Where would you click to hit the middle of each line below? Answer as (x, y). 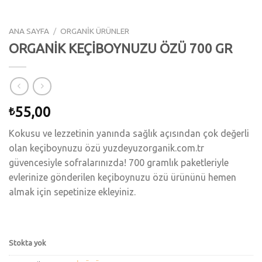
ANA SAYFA (29, 31)
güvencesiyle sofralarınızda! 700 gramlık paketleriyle (119, 162)
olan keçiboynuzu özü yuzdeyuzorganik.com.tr (106, 148)
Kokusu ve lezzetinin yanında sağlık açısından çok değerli (129, 133)
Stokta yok (27, 243)
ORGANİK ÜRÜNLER (95, 31)
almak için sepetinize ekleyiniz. (72, 192)
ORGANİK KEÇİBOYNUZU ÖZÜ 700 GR (120, 49)
